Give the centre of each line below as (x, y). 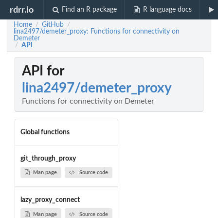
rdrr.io (22, 10)
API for (43, 71)
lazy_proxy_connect (50, 200)
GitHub (53, 25)
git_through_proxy (48, 158)
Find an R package (90, 10)
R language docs (167, 10)
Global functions (45, 132)
